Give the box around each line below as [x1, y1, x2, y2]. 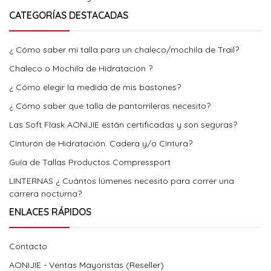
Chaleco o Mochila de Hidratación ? [9, 63, 152, 74]
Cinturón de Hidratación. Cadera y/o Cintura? [9, 138, 192, 149]
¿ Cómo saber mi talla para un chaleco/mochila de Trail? [9, 44, 239, 55]
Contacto [9, 241, 47, 252]
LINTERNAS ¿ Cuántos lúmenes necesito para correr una [9, 175, 234, 186]
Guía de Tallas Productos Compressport [9, 157, 171, 168]
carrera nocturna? [9, 188, 82, 199]
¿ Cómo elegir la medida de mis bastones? [9, 82, 181, 93]
